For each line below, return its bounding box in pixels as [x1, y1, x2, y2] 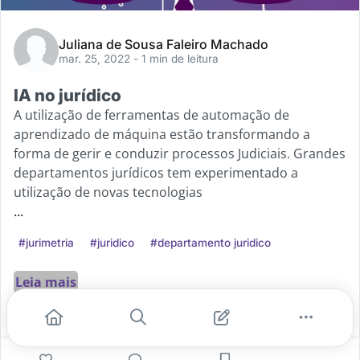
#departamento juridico [150, 235, 271, 249]
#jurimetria [18, 235, 74, 249]
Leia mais [15, 272, 76, 291]
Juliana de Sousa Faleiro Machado [59, 35, 268, 52]
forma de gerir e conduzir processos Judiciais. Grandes [14, 144, 346, 162]
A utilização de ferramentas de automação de [14, 105, 289, 124]
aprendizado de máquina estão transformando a [14, 125, 310, 143]
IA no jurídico [14, 84, 121, 105]
